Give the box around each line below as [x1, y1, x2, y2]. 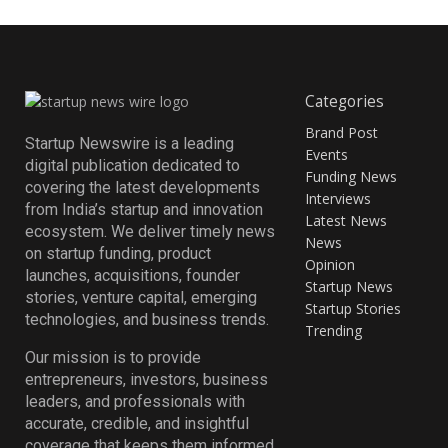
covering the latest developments [25, 178, 260, 198]
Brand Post [305, 122, 378, 142]
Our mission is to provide [25, 348, 201, 368]
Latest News [305, 210, 387, 230]
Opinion [305, 254, 355, 274]
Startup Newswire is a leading [25, 134, 234, 154]
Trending [305, 320, 362, 340]
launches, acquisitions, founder [25, 266, 240, 286]
